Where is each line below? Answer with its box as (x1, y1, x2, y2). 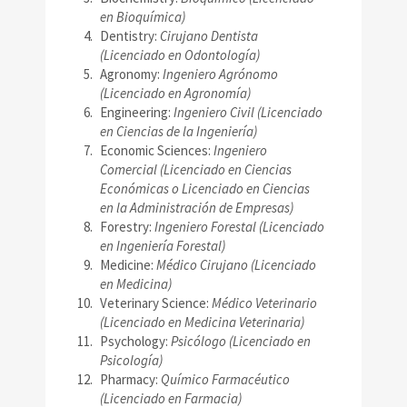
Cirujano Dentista (160, 27, 258, 45)
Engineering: (100, 104, 174, 122)
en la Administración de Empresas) (100, 199, 293, 217)
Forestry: (100, 218, 154, 236)
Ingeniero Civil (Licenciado (174, 104, 323, 122)
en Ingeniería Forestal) (100, 237, 225, 255)
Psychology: (100, 333, 171, 351)
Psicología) (100, 352, 163, 370)
